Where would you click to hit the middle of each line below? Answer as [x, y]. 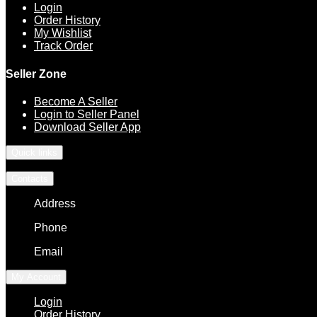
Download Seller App [87, 127]
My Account [36, 277]
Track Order [63, 46]
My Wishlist [63, 33]
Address [55, 203]
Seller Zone [36, 74]
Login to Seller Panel [87, 114]
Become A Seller [76, 101]
